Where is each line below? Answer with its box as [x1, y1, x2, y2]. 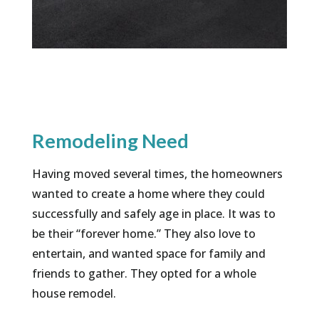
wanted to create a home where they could [31, 186, 265, 202]
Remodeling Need [31, 129, 189, 153]
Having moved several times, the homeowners [31, 166, 283, 182]
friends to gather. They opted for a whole [31, 266, 256, 282]
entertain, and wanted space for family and [31, 246, 266, 262]
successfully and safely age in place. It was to [31, 206, 276, 222]
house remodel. [31, 286, 116, 302]
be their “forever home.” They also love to [31, 226, 256, 242]
